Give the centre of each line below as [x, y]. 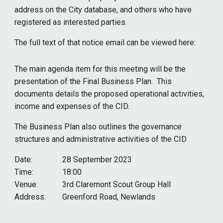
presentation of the [49, 81]
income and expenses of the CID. [72, 106]
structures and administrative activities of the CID [101, 139]
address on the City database [66, 10]
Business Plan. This [137, 81]
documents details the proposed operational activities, [110, 94]
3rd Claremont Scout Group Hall [117, 184]
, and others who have [154, 10]
